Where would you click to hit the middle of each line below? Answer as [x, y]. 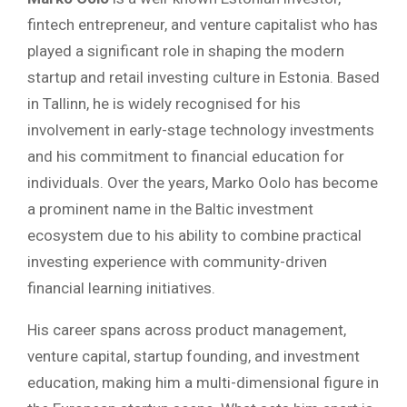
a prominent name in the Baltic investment [170, 209]
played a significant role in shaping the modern [186, 51]
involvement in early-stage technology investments [201, 130]
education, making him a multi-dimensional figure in [203, 383]
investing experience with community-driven [177, 262]
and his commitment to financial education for [186, 157]
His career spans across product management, [187, 330]
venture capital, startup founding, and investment [194, 357]
